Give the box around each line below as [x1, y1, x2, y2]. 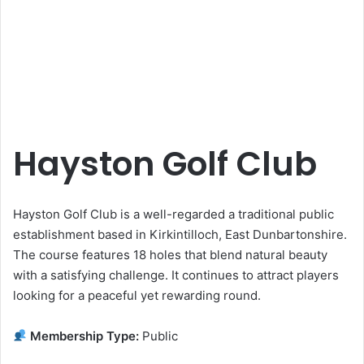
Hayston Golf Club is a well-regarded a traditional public [13, 206, 334, 222]
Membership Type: [27, 327, 140, 344]
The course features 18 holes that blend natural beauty [13, 246, 327, 262]
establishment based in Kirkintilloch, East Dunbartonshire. [13, 226, 347, 242]
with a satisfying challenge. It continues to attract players [13, 266, 339, 283]
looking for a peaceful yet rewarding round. [13, 287, 261, 303]
